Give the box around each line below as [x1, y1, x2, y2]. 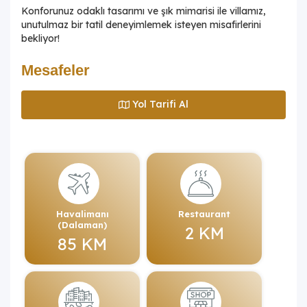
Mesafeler [21, 61, 90, 79]
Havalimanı [56, 208, 109, 219]
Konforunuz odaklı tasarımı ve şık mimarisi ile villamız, [21, 4, 266, 17]
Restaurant [178, 208, 230, 219]
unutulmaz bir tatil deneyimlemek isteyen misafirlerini [21, 18, 261, 31]
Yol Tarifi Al [132, 98, 188, 111]
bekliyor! [21, 32, 60, 45]
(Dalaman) [58, 219, 107, 230]
